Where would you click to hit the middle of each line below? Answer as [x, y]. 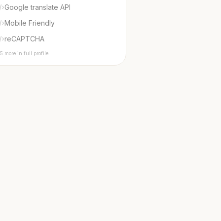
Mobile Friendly [30, 23]
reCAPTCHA [24, 39]
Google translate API [37, 7]
